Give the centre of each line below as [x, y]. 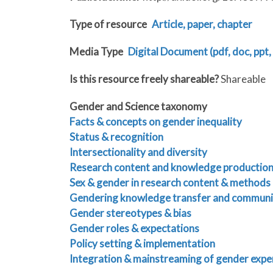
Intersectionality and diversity [138, 152]
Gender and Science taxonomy [138, 107]
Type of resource [108, 24]
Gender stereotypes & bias [130, 213]
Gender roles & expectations [134, 229]
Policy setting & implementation [142, 244]
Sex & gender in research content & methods [170, 183]
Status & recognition [116, 137]
